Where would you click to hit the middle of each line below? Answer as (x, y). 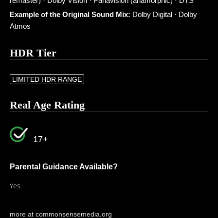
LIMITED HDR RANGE (47, 80)
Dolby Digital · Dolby (164, 15)
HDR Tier (33, 53)
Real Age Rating (47, 105)
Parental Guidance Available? (64, 167)
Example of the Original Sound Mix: (70, 15)
